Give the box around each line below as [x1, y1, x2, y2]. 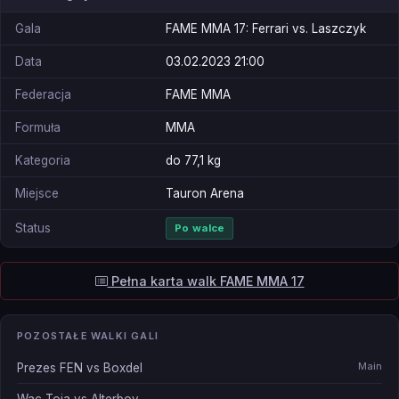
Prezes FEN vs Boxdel [17, 361, 142, 376]
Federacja [15, 87, 71, 102]
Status [15, 221, 51, 236]
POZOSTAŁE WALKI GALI [17, 330, 159, 343]
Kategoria [15, 153, 70, 168]
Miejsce [15, 186, 59, 201]
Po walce [175, 222, 225, 235]
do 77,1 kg [166, 153, 221, 168]
